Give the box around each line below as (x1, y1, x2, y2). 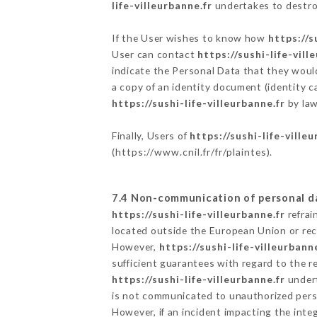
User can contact (111, 48, 198, 61)
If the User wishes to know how (111, 32, 268, 45)
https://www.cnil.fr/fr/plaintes (115, 146, 267, 158)
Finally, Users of (111, 129, 190, 142)
